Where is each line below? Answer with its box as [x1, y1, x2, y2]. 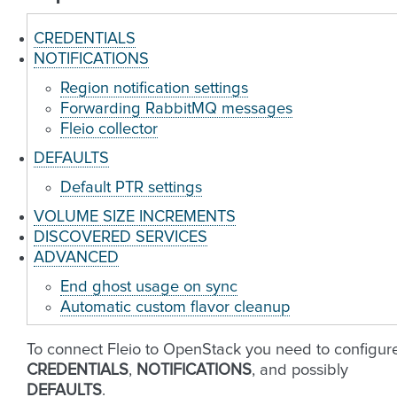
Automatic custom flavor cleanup [60, 300, 290, 315]
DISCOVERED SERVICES [34, 230, 207, 245]
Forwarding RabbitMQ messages [60, 101, 292, 117]
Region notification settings [60, 81, 248, 97]
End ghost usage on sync [60, 279, 237, 295]
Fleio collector [60, 121, 158, 137]
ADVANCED [34, 250, 119, 266]
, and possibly [252, 362, 348, 378]
